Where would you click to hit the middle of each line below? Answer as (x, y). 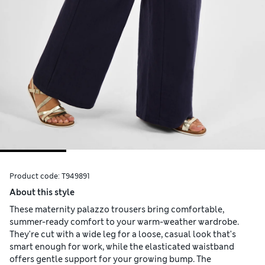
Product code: (35, 177)
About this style (42, 193)
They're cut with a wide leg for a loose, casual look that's (123, 235)
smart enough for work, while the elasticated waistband (122, 247)
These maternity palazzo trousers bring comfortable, (117, 210)
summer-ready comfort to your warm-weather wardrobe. (124, 222)
